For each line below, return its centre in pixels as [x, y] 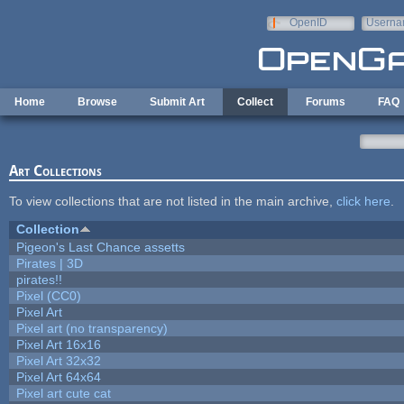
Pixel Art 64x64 [58, 376]
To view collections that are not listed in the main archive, [172, 201]
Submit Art [177, 102]
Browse [97, 102]
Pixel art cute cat [63, 393]
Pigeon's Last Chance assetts [100, 247]
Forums [326, 102]
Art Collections [55, 170]
